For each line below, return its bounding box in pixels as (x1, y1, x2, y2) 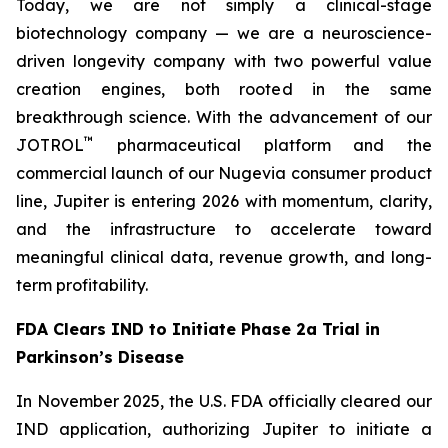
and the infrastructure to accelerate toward (16, 219, 432, 239)
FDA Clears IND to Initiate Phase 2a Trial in (16, 319, 380, 339)
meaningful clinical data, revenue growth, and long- (16, 247, 432, 267)
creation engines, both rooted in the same (16, 79, 432, 99)
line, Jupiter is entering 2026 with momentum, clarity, (16, 191, 432, 211)
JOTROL (16, 135, 84, 155)
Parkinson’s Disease (16, 347, 184, 367)
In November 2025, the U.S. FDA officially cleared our (16, 391, 432, 411)
